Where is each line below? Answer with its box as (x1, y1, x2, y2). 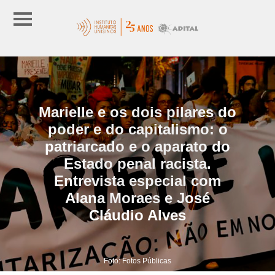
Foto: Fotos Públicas (104, 256, 171, 265)
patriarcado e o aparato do (45, 137, 230, 155)
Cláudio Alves (89, 206, 186, 223)
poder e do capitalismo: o (47, 120, 228, 137)
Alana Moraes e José (65, 189, 210, 206)
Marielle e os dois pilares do (39, 103, 236, 120)
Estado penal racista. (64, 155, 211, 172)
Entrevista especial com (54, 172, 221, 189)
